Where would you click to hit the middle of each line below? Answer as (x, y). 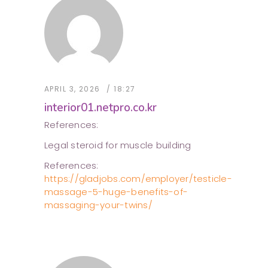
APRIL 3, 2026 (72, 89)
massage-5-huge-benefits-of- (116, 192)
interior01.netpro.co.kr (100, 108)
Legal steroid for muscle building (118, 145)
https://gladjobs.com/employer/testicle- (138, 179)
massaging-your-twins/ (98, 205)
